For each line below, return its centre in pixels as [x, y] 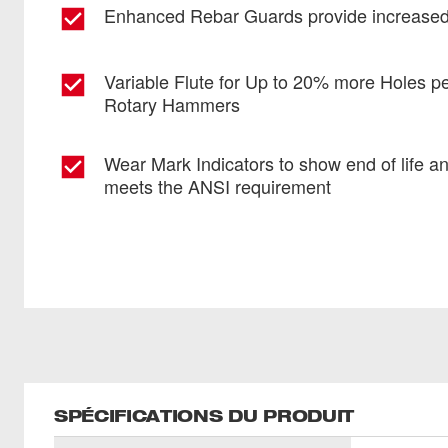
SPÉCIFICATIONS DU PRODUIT [204, 415]
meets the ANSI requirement [217, 186]
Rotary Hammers [172, 104]
